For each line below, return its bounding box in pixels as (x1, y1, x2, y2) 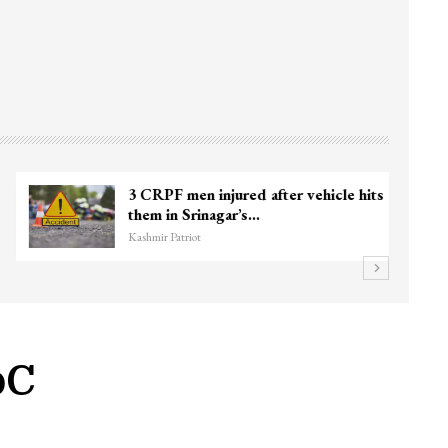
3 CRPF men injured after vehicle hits (110, 183, 367, 205)
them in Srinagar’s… (110, 203, 243, 225)
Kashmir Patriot (110, 228, 184, 245)
